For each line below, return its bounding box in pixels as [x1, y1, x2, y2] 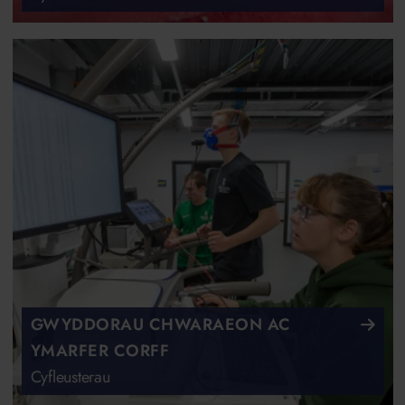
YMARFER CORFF [30, 339, 169, 363]
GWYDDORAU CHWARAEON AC [30, 313, 291, 337]
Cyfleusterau [30, 365, 110, 390]
